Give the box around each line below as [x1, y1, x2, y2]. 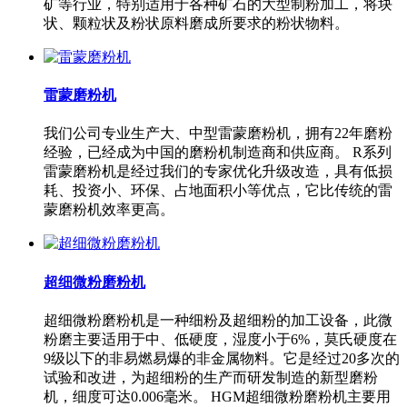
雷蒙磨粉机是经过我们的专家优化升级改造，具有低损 [44, 164, 392, 180]
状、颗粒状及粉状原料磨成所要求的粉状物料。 [44, 15, 349, 31]
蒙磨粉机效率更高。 [44, 202, 174, 218]
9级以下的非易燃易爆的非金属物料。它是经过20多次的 [44, 350, 400, 366]
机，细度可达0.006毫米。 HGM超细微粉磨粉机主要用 [44, 388, 391, 404]
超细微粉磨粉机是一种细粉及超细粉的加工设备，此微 [44, 312, 392, 328]
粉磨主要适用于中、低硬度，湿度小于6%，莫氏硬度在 [44, 331, 397, 347]
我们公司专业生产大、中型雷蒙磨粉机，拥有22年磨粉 [44, 125, 392, 142]
